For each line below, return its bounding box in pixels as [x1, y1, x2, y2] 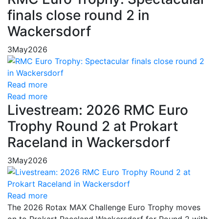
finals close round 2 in [7, 7, 150, 24]
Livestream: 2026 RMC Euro [7, 102, 188, 119]
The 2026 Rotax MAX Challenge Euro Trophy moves [7, 202, 200, 213]
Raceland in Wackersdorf [7, 134, 170, 151]
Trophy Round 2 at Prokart [7, 118, 178, 135]
